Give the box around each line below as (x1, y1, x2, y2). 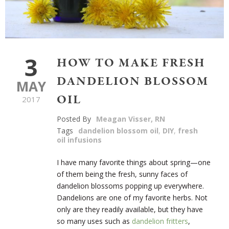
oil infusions (57, 134, 102, 145)
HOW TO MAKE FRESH (57, 54, 205, 72)
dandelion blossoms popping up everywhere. (57, 180, 204, 191)
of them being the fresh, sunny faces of (57, 169, 188, 179)
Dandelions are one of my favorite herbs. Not (57, 192, 208, 202)
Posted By (57, 113, 91, 124)
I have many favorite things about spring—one (57, 157, 211, 167)
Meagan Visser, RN (96, 113, 165, 124)
